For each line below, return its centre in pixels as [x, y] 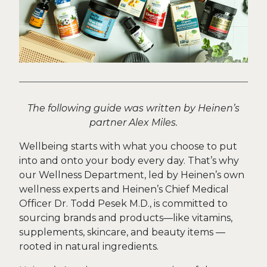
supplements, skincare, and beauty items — [122, 232]
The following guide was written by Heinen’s [133, 108]
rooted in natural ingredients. [89, 246]
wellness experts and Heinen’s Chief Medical [124, 189]
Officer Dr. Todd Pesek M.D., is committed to [123, 204]
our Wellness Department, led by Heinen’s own [132, 175]
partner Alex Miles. [133, 122]
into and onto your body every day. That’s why [129, 161]
